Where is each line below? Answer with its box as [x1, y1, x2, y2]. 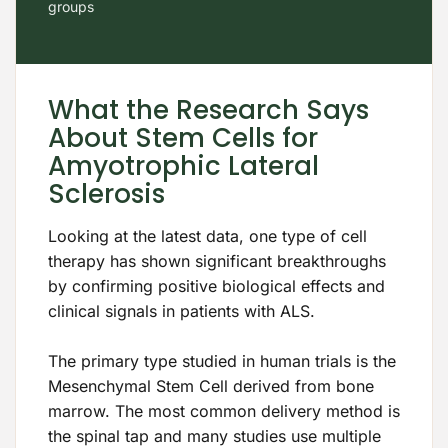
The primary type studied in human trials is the [48, 350, 396, 371]
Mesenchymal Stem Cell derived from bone [48, 375, 374, 396]
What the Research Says [48, 91, 369, 128]
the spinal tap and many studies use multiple [48, 425, 381, 446]
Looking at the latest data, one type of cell [48, 225, 367, 246]
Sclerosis [48, 175, 165, 212]
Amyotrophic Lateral [48, 147, 319, 184]
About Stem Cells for [48, 119, 318, 156]
